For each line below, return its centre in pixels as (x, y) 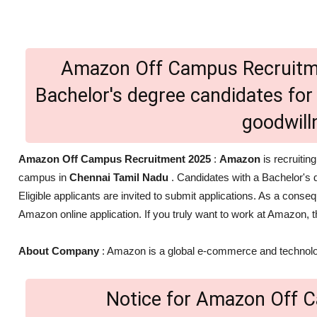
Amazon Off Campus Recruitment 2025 (115, 159)
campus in (44, 178)
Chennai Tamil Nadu (120, 178)
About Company (59, 251)
